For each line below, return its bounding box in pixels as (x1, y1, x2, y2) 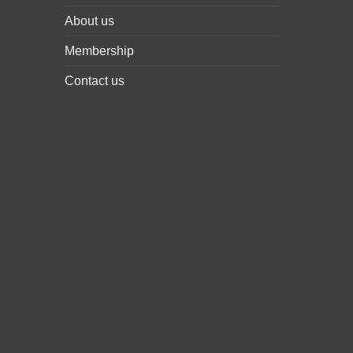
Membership (65, 43, 134, 58)
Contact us (65, 73, 124, 87)
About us (65, 13, 114, 28)
